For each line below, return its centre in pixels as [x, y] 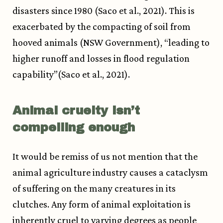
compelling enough [74, 128]
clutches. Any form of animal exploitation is [102, 204]
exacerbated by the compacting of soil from [102, 27]
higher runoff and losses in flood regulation [101, 58]
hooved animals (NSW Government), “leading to [111, 43]
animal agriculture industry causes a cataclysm [110, 172]
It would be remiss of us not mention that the [105, 157]
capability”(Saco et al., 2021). [71, 74]
